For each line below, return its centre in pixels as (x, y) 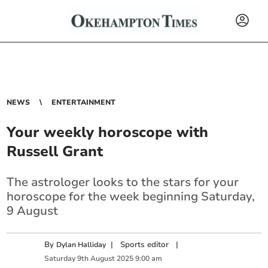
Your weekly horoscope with (108, 132)
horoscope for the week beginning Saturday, (131, 197)
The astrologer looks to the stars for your (123, 182)
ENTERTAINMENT (84, 102)
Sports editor (145, 245)
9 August (33, 211)
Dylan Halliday (81, 245)
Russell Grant (55, 151)
